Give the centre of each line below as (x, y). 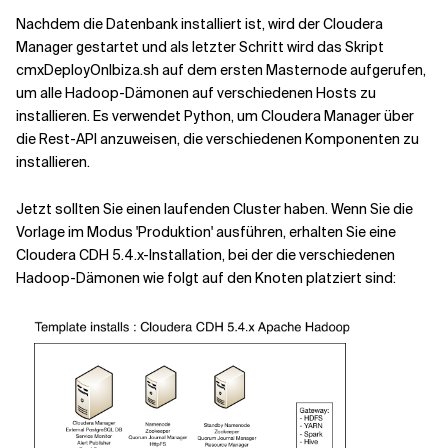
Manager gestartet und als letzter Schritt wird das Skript (200, 46)
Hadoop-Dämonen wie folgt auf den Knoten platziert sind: (206, 277)
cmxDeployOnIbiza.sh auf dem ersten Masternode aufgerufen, (221, 69)
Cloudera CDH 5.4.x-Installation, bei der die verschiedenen (205, 254)
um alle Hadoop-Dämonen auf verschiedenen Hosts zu (196, 92)
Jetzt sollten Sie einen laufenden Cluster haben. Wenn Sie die (214, 208)
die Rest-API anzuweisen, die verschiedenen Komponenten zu (217, 138)
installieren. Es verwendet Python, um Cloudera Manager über (215, 115)
